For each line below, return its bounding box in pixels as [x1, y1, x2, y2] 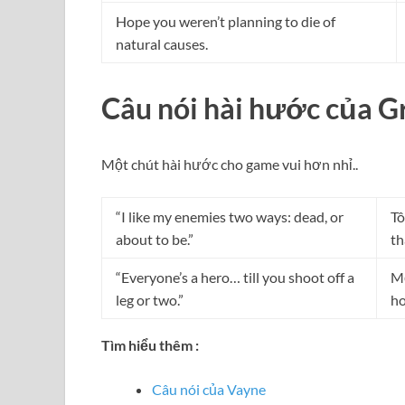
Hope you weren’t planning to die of [116, 13, 335, 31]
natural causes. [116, 35, 208, 53]
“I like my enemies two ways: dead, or [116, 207, 344, 225]
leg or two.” [116, 290, 184, 308]
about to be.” [116, 230, 193, 248]
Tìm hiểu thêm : [101, 335, 199, 353]
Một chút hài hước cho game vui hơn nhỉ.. [101, 155, 358, 173]
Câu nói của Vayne [152, 380, 266, 398]
